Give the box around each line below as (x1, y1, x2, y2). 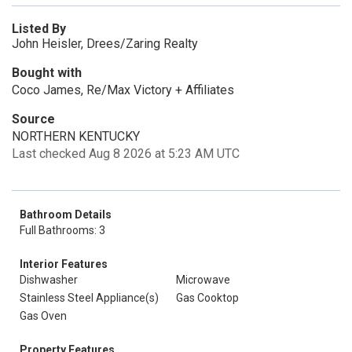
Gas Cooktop (176, 291, 239, 304)
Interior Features (20, 258, 108, 270)
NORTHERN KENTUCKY (12, 129, 140, 144)
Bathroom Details (20, 208, 112, 221)
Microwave (176, 273, 230, 286)
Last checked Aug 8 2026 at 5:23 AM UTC (12, 146, 240, 161)
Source (12, 112, 55, 126)
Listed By (12, 21, 66, 36)
